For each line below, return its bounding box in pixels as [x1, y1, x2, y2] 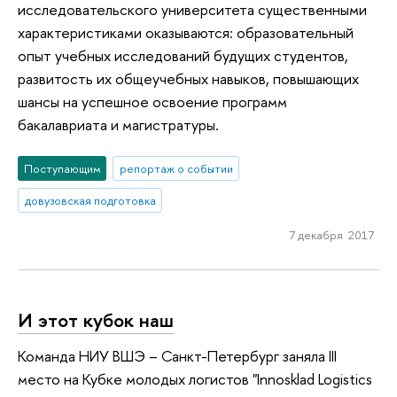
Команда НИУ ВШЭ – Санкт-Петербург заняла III [18, 345, 337, 366]
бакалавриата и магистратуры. [18, 114, 219, 136]
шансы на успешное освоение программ [18, 91, 287, 113]
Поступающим [23, 160, 101, 176]
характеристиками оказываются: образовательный [18, 22, 354, 43]
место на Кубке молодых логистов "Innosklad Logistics [18, 368, 372, 389]
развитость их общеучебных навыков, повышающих [18, 68, 359, 90]
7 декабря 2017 [288, 227, 374, 244]
